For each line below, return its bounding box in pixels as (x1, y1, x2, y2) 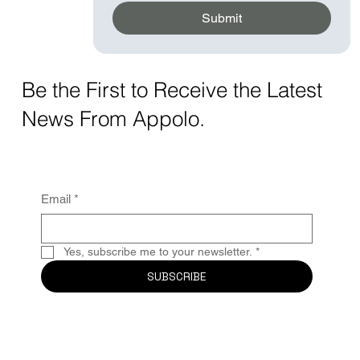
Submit (202, 10, 243, 26)
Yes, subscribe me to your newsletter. (63, 245, 252, 259)
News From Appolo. (21, 106, 211, 132)
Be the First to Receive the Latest (21, 77, 322, 103)
